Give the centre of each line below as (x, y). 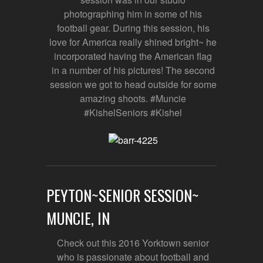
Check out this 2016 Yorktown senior (133, 242)
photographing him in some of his (133, 14)
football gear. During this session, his (133, 28)
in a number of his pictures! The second (133, 70)
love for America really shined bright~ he (133, 42)
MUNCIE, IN (78, 218)
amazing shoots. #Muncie (133, 99)
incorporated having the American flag (133, 56)
